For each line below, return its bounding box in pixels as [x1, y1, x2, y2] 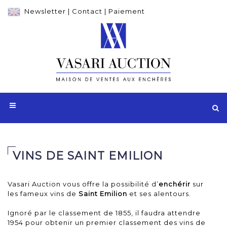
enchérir [159, 179, 191, 188]
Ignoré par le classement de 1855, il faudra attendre [8, 208, 201, 217]
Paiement [108, 7, 145, 15]
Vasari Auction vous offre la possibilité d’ [8, 179, 159, 188]
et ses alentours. [127, 189, 191, 198]
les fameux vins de [8, 189, 79, 198]
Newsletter [24, 7, 66, 15]
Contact [72, 7, 102, 15]
